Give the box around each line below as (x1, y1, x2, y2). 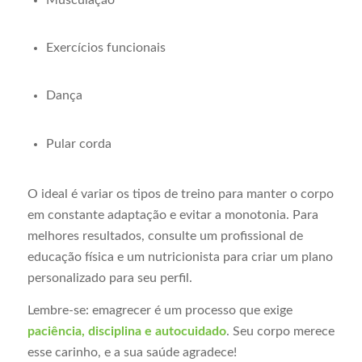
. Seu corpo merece (225, 324, 335, 338)
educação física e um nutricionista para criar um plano (27, 250, 333, 264)
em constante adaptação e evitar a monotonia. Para (27, 208, 318, 222)
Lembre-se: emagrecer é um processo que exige (27, 303, 293, 317)
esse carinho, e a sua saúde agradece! (27, 345, 237, 359)
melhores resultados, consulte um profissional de (27, 229, 303, 243)
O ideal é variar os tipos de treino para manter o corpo (27, 187, 334, 201)
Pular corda (45, 137, 112, 150)
